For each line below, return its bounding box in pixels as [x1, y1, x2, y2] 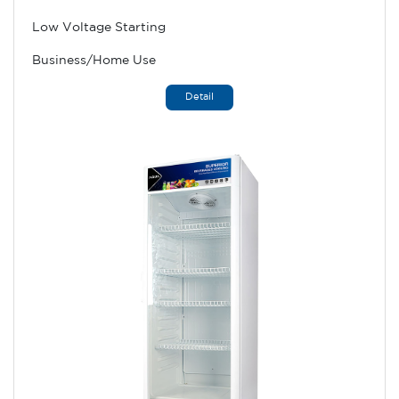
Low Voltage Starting [32, 22, 166, 33]
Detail [185, 93, 214, 102]
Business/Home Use [32, 55, 156, 66]
